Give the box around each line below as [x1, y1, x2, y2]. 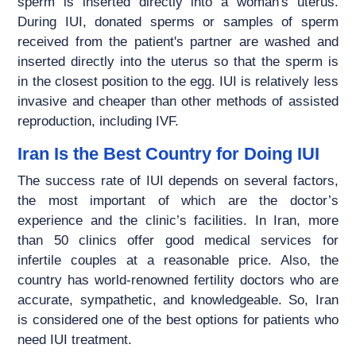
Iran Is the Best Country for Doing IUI [17, 144, 320, 164]
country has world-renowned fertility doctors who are [17, 273, 339, 288]
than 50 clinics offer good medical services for [17, 233, 339, 249]
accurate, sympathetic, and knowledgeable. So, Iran [17, 292, 339, 308]
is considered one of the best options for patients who [17, 312, 339, 328]
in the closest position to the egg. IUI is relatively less [17, 74, 339, 90]
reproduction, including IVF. [17, 114, 180, 130]
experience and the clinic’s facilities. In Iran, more [17, 213, 339, 229]
